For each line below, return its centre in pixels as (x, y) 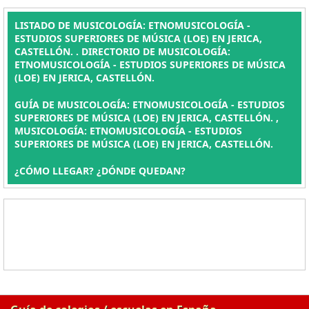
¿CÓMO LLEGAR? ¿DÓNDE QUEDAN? (100, 171)
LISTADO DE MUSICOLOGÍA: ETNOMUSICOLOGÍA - (132, 25)
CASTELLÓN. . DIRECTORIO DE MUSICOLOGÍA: (122, 51)
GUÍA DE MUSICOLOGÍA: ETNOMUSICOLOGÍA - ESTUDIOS (150, 104)
